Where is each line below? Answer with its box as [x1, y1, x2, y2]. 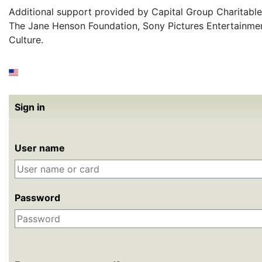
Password [15, 192, 60, 204]
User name [15, 142, 65, 154]
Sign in [15, 101, 45, 113]
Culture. [9, 34, 43, 46]
